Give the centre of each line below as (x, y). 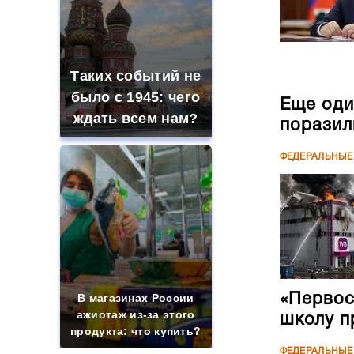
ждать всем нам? (136, 119)
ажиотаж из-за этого (136, 314)
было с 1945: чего (136, 97)
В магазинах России (136, 298)
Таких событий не (136, 76)
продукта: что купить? (136, 331)
